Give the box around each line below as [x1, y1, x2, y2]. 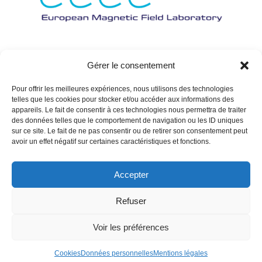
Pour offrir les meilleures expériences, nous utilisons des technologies [12, 85, 233, 93]
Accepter [113, 169, 149, 180]
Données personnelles [81, 249, 153, 257]
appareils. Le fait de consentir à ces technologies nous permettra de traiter [12, 106, 246, 114]
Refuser [116, 195, 146, 206]
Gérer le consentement [87, 60, 175, 70]
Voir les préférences [93, 222, 169, 232]
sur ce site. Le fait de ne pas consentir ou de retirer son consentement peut [12, 127, 247, 135]
